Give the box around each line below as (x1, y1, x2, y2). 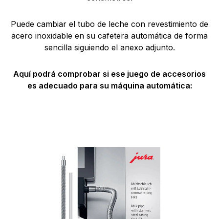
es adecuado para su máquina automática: (27, 81, 192, 91)
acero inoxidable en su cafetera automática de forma (11, 31, 208, 41)
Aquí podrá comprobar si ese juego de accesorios (13, 69, 206, 79)
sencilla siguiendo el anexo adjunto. (44, 43, 175, 53)
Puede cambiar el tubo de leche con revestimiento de (11, 19, 208, 29)
